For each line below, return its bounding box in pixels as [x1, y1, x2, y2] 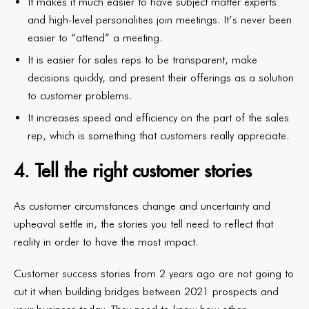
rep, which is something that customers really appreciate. [28, 129, 289, 142]
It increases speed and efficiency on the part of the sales [28, 111, 289, 124]
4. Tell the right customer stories [14, 159, 252, 182]
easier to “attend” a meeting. [28, 31, 162, 44]
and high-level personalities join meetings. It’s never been [28, 13, 292, 26]
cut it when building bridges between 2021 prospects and [14, 285, 279, 298]
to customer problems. [28, 89, 132, 102]
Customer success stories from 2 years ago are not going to [14, 267, 294, 280]
